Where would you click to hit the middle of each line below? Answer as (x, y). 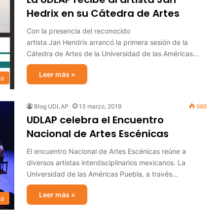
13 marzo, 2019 (100, 106)
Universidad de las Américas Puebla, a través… (102, 174)
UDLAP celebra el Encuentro (95, 120)
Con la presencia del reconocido (78, 31)
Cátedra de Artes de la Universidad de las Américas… (113, 54)
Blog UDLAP (51, 106)
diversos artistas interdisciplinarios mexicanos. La (106, 163)
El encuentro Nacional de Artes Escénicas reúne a (106, 151)
